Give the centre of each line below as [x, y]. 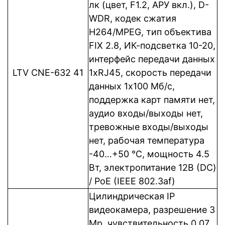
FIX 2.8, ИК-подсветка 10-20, [152, 45]
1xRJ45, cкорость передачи [150, 73]
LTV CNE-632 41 [48, 73]
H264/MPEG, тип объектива [150, 32]
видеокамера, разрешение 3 [152, 210]
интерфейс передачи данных [152, 59]
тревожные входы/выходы [149, 127]
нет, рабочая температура [147, 140]
